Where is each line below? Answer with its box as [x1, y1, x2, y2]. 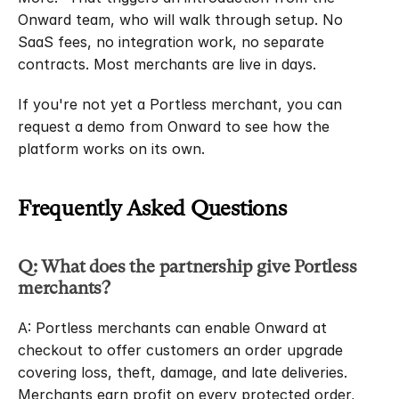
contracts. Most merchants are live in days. [18, 55, 316, 73]
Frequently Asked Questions [18, 196, 287, 221]
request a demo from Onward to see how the [18, 118, 330, 135]
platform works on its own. [18, 140, 205, 158]
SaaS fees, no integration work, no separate [18, 33, 324, 51]
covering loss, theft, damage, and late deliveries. [18, 363, 347, 381]
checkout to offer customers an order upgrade [18, 341, 343, 359]
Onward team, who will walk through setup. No [18, 11, 343, 28]
